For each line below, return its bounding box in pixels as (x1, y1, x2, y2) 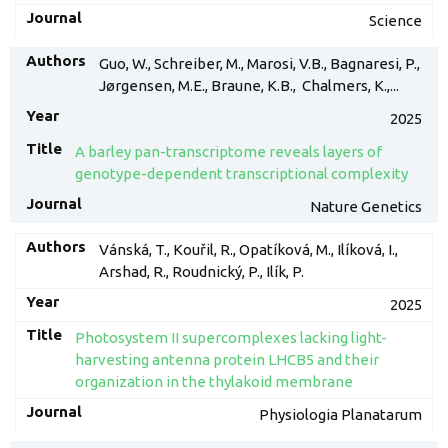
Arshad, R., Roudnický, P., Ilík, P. (98, 263, 304, 280)
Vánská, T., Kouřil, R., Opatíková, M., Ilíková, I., (98, 241, 398, 258)
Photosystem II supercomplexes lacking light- (74, 329, 387, 346)
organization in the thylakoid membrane (74, 373, 353, 390)
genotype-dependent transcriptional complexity (74, 165, 408, 182)
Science (369, 12, 422, 29)
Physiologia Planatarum (259, 406, 422, 423)
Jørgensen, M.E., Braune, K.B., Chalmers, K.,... (98, 77, 399, 94)
